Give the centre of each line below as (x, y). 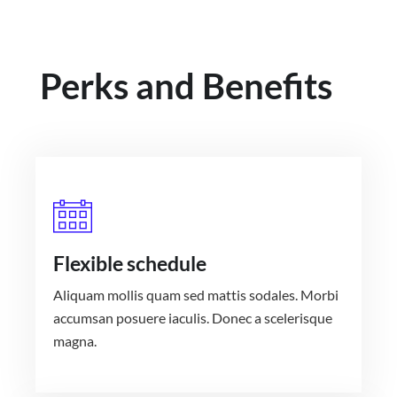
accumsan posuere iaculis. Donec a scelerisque (193, 318)
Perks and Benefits (186, 86)
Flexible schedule (130, 264)
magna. (75, 341)
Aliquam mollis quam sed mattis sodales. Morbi (196, 295)
